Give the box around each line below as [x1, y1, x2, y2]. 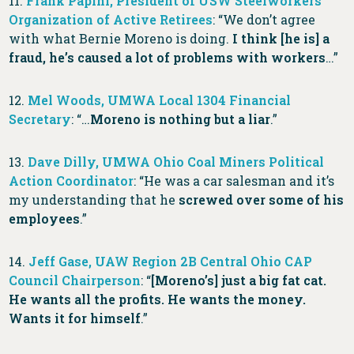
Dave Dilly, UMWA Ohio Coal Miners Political [28, 153, 325, 171]
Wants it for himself [9, 310, 141, 327]
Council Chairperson [9, 272, 141, 289]
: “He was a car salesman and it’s [134, 172, 335, 190]
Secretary [9, 111, 72, 128]
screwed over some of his [179, 191, 345, 209]
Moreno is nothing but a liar [90, 111, 271, 128]
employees [9, 210, 81, 228]
